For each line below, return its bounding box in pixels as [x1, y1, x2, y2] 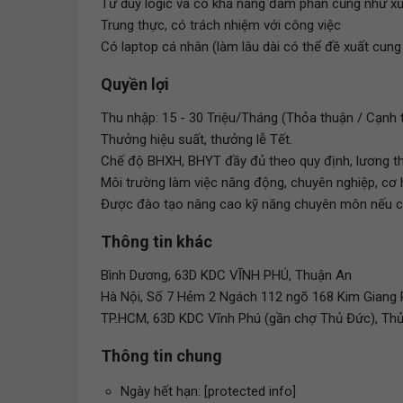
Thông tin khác [101, 232, 212, 251]
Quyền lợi [101, 75, 169, 94]
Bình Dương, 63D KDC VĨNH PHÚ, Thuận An [101, 267, 352, 283]
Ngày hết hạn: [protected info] [121, 383, 296, 399]
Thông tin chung [101, 346, 222, 365]
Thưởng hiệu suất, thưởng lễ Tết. [101, 131, 292, 148]
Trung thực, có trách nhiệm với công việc [101, 17, 341, 33]
